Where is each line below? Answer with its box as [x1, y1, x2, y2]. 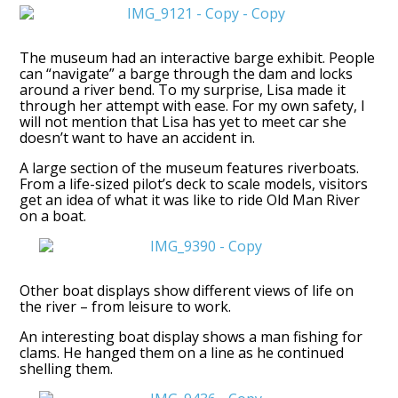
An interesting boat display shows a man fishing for [20, 326, 363, 346]
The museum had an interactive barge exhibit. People [20, 47, 376, 68]
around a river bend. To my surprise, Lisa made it [20, 79, 346, 99]
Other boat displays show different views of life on [20, 280, 354, 300]
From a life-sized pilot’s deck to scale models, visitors [20, 173, 369, 194]
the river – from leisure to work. [20, 296, 232, 316]
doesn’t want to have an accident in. [20, 127, 256, 147]
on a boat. [20, 205, 87, 226]
